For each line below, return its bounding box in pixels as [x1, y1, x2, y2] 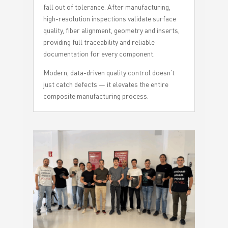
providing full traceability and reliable [43, 37, 155, 46]
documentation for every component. [43, 49, 155, 58]
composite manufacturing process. [43, 91, 149, 100]
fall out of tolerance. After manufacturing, [43, 2, 170, 11]
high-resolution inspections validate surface [43, 14, 176, 23]
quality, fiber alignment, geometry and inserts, [43, 25, 180, 35]
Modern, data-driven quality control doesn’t [43, 68, 175, 77]
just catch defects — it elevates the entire [43, 79, 168, 89]
